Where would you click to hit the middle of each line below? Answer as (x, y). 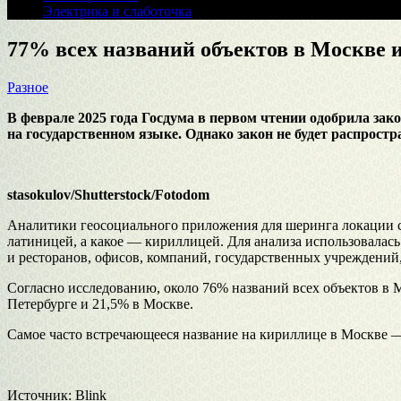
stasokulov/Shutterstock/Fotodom (108, 194)
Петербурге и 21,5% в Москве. (100, 303)
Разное (28, 87)
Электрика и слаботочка (117, 11)
